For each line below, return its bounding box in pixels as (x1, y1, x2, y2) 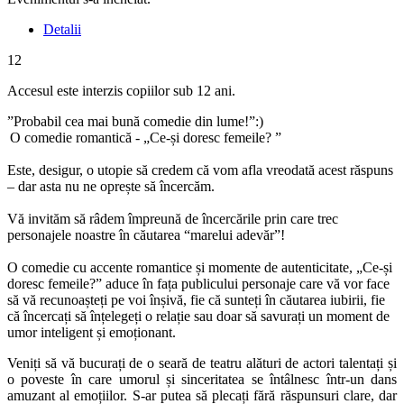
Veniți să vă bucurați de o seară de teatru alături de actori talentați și (7, 354, 397, 371)
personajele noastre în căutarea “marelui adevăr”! (7, 226, 291, 243)
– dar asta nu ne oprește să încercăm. (7, 178, 215, 194)
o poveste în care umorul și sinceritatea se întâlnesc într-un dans (7, 371, 397, 387)
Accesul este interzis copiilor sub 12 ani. (7, 82, 235, 98)
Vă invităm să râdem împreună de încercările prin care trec (7, 210, 338, 226)
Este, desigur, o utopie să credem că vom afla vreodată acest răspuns (7, 161, 393, 178)
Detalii (43, 21, 81, 37)
